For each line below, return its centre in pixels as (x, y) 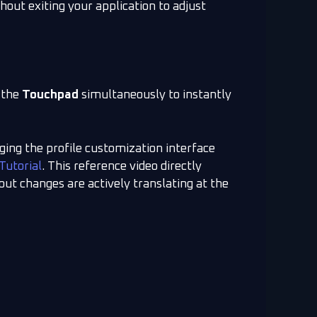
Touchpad (50, 96)
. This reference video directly (122, 166)
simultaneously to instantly (155, 96)
